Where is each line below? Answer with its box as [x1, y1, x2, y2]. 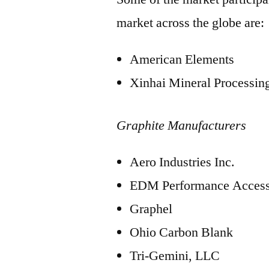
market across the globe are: [116, 14, 265, 31]
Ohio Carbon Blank [130, 224, 234, 241]
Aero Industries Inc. [130, 154, 235, 171]
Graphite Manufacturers [116, 117, 247, 134]
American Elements [130, 51, 235, 68]
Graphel [130, 201, 173, 217]
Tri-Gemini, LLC [130, 247, 220, 264]
